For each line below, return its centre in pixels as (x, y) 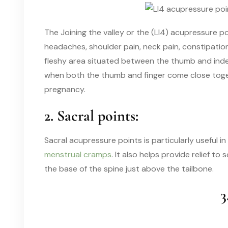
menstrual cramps (78, 154)
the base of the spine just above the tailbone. (129, 168)
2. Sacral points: (91, 116)
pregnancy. (65, 89)
